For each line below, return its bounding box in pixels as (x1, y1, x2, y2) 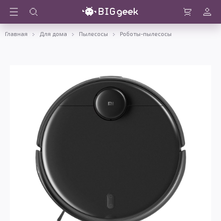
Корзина (184, 17, 203, 23)
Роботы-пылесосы (120, 30, 172, 37)
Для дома (39, 30, 67, 37)
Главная (5, 30, 28, 37)
